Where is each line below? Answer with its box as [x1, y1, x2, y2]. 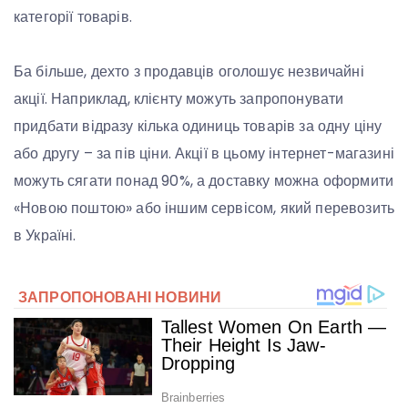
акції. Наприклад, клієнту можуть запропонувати [14, 87, 344, 109]
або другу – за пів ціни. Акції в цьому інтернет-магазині [14, 142, 394, 164]
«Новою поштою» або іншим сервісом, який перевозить [14, 197, 394, 219]
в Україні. [14, 224, 76, 246]
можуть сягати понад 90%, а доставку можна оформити [14, 169, 393, 191]
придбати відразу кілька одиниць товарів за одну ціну [14, 115, 382, 137]
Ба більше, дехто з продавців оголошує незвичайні [14, 60, 364, 82]
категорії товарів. [14, 5, 132, 27]
